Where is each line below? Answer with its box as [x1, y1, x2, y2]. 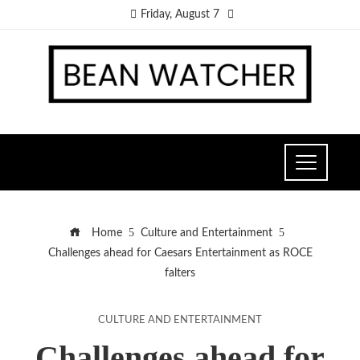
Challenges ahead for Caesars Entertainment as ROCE [47, 246, 313, 259]
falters [165, 266, 195, 279]
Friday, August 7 [141, 9, 219, 20]
